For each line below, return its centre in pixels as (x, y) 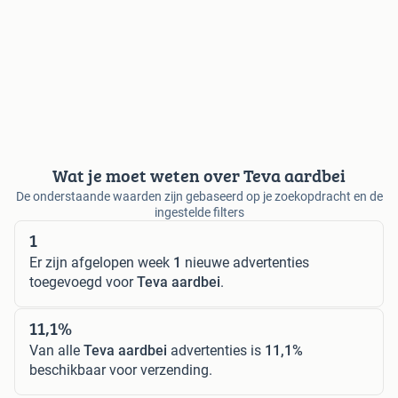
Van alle (56, 351)
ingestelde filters (199, 213)
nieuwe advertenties (245, 263)
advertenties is (216, 351)
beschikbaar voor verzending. (121, 370)
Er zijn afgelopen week (101, 263)
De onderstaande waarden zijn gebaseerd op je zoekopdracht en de (199, 197)
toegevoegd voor (83, 283)
